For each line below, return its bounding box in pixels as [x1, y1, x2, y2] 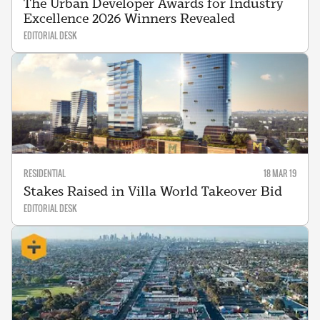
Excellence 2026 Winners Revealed [24, 10, 235, 26]
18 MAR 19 [264, 166, 296, 179]
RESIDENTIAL [24, 166, 66, 179]
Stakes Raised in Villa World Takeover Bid [24, 183, 282, 199]
